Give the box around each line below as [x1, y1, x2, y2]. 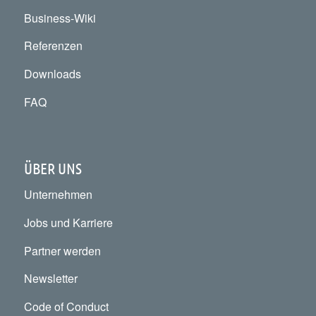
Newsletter [23, 270, 78, 287]
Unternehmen [23, 186, 92, 203]
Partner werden [23, 242, 101, 259]
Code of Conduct [23, 298, 109, 315]
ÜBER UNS [23, 158, 82, 177]
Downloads [23, 66, 81, 82]
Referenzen [23, 37, 83, 54]
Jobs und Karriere [23, 214, 113, 231]
